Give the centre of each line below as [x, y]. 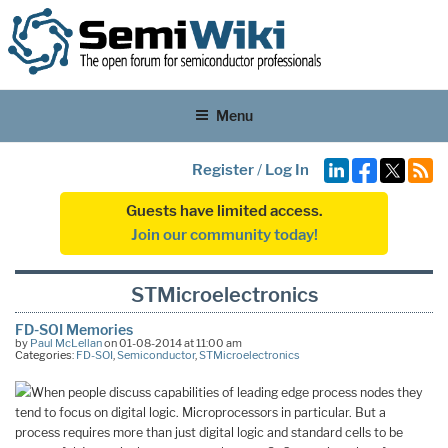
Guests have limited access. [224, 211]
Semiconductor [156, 354]
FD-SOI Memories [74, 329]
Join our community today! [224, 235]
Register [223, 170]
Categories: [45, 354]
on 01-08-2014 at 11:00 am [172, 342]
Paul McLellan [66, 342]
